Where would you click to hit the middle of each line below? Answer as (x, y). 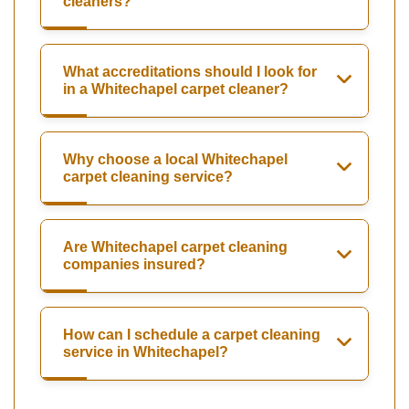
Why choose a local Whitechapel (175, 160)
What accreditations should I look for (190, 72)
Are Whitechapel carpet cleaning (175, 247)
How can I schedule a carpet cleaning (192, 335)
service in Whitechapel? (146, 352)
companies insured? (134, 265)
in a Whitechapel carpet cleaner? (176, 89)
